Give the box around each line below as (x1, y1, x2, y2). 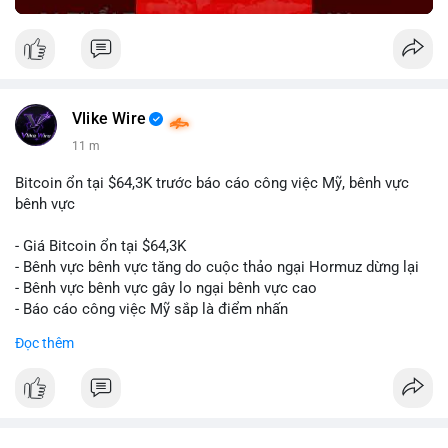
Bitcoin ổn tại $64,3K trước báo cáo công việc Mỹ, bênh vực (15, 174, 409, 193)
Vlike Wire (72, 110, 146, 129)
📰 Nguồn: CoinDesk (15, 426, 151, 445)
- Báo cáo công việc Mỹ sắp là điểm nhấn (15, 300, 288, 319)
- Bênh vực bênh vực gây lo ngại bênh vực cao (15, 279, 317, 298)
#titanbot (74, 384, 135, 403)
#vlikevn (15, 384, 70, 403)
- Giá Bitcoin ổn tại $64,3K (15, 237, 186, 256)
